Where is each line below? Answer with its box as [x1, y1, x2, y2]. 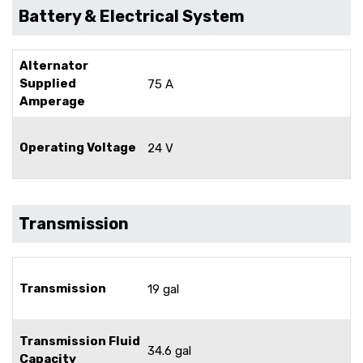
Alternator [19, 58, 88, 73]
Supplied [19, 75, 76, 91]
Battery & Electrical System [19, 6, 245, 26]
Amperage [19, 93, 85, 109]
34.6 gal [147, 343, 191, 358]
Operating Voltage [19, 139, 136, 155]
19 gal [147, 281, 179, 297]
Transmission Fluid [19, 333, 140, 348]
